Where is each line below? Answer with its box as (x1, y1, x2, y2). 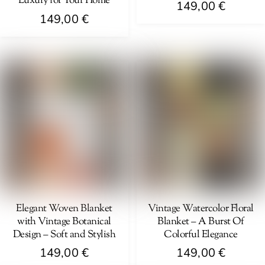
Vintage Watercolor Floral (148, 201, 254, 216)
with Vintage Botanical (17, 214, 111, 229)
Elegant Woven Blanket (16, 201, 112, 216)
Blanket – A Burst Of (157, 214, 244, 229)
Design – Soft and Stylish (12, 227, 116, 242)
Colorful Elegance (164, 227, 238, 242)
